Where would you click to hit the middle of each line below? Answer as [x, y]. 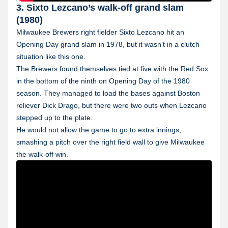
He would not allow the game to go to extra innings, [99, 130]
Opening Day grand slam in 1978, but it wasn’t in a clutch [108, 45]
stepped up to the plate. [54, 118]
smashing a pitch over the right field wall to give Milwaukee [110, 142]
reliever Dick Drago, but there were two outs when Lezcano [111, 106]
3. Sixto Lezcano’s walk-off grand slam [100, 8]
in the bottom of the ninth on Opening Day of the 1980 [103, 81]
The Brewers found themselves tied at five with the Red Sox [112, 69]
